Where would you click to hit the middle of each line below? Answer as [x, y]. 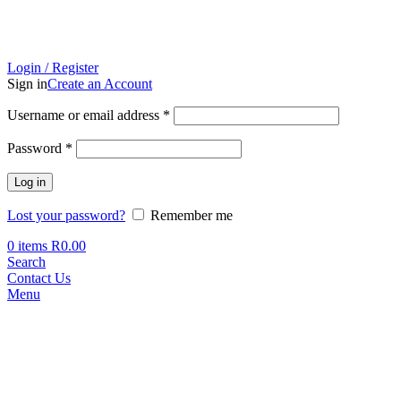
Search [26, 262]
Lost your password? [66, 215]
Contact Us [39, 278]
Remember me [192, 215]
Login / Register [53, 68]
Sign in [27, 84]
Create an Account [100, 84]
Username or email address [85, 115]
